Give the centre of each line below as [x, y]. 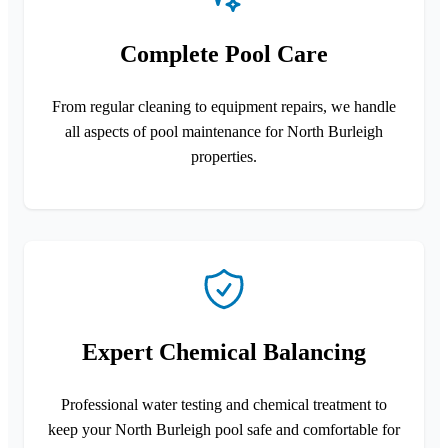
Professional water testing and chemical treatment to [224, 404]
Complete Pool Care [224, 53]
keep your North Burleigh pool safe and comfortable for [224, 429]
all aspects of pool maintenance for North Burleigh [224, 131]
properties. [224, 156]
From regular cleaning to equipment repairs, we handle [224, 106]
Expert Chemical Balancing [224, 351]
